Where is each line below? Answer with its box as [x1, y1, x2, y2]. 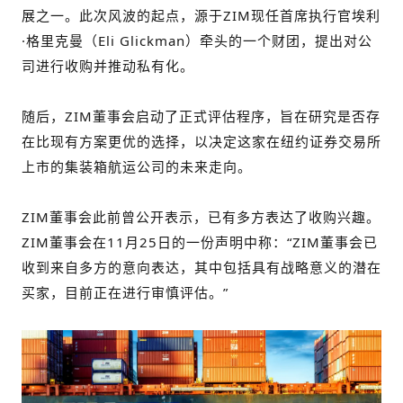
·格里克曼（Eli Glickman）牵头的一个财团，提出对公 [22, 31, 372, 49]
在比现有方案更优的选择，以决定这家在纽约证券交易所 [22, 132, 381, 150]
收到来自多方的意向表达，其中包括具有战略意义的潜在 [22, 258, 381, 276]
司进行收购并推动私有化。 [22, 57, 194, 75]
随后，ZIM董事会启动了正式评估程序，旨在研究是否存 [22, 107, 381, 125]
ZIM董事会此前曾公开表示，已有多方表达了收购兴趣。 [22, 208, 381, 226]
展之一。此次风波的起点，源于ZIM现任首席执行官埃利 [22, 6, 381, 24]
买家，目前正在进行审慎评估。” [22, 283, 228, 301]
